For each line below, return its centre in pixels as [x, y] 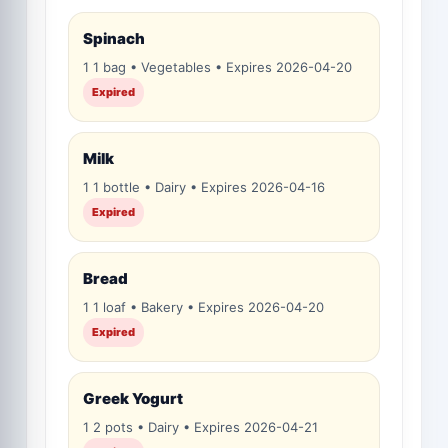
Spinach [114, 38]
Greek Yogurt [133, 398]
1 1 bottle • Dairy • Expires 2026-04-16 [204, 187]
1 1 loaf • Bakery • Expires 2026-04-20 [203, 307]
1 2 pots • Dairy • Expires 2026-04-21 [200, 427]
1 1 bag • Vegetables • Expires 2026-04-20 [217, 67]
